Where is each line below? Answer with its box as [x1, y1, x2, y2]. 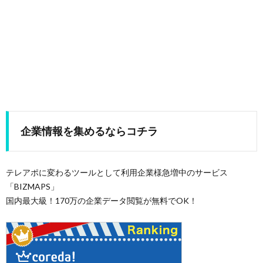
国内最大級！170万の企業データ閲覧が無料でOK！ [6, 195, 197, 206]
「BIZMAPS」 [6, 181, 59, 192]
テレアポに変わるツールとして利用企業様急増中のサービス [6, 167, 228, 178]
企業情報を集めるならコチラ [21, 124, 158, 138]
